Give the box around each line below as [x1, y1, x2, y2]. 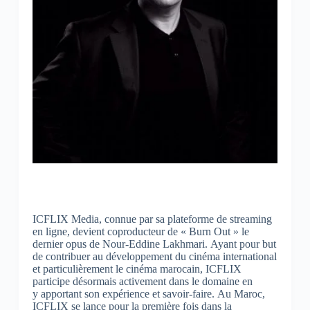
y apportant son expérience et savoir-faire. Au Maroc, [32, 287, 265, 300]
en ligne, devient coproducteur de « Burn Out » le [32, 225, 249, 237]
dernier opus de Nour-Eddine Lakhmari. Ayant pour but [32, 237, 276, 250]
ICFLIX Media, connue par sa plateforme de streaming [32, 212, 272, 225]
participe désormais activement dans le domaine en [32, 275, 253, 287]
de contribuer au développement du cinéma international [32, 250, 277, 262]
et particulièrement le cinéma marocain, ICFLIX [32, 262, 241, 275]
